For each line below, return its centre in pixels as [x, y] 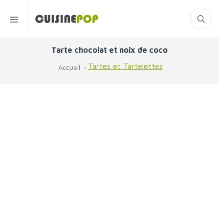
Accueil [69, 67]
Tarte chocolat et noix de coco [109, 50]
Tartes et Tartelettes [125, 66]
